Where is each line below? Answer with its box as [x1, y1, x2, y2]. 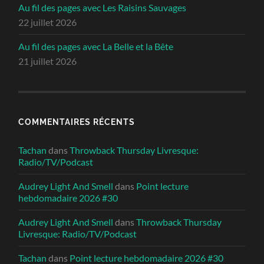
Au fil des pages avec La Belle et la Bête [18, 41, 174, 52]
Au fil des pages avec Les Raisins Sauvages [18, 2, 187, 14]
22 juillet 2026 [18, 16, 77, 28]
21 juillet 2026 [18, 55, 77, 67]
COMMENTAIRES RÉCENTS [18, 117, 136, 127]
